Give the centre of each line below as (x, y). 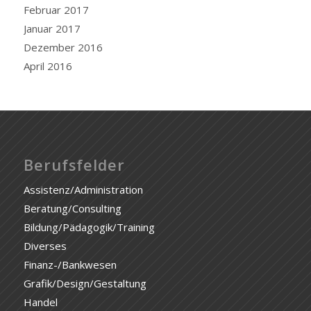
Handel (40, 302)
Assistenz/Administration (83, 190)
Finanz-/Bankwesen (70, 265)
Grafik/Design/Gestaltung (85, 284)
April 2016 (48, 66)
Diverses (45, 246)
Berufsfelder (74, 165)
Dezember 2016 (63, 47)
